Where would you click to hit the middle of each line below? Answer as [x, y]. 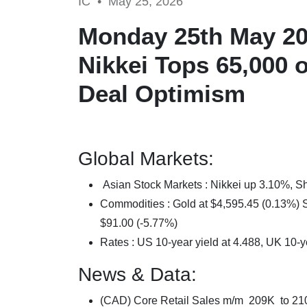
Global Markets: [146, 158]
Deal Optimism [162, 93]
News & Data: [137, 274]
